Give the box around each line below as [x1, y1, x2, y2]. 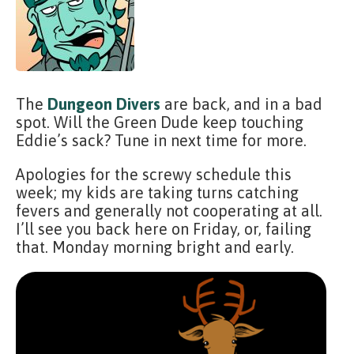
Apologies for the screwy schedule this [16, 165, 292, 183]
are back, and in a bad [160, 95, 322, 113]
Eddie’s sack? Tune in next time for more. [16, 131, 307, 149]
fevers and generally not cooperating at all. [16, 201, 322, 220]
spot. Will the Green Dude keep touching [16, 113, 303, 131]
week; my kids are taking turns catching [16, 183, 299, 201]
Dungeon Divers [47, 95, 160, 113]
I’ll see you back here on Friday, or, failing [16, 220, 311, 238]
